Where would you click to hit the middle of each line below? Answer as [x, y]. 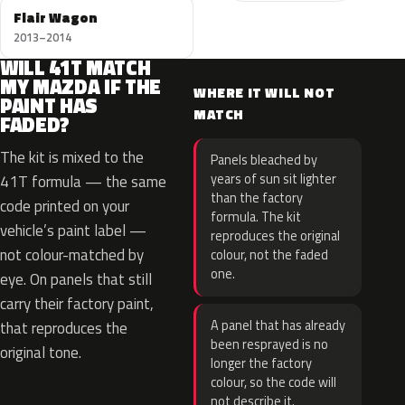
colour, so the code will [273, 382]
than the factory [257, 198]
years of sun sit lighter [273, 179]
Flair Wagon [56, 18]
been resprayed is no [269, 344]
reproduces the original [275, 236]
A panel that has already [278, 325]
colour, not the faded [269, 255]
